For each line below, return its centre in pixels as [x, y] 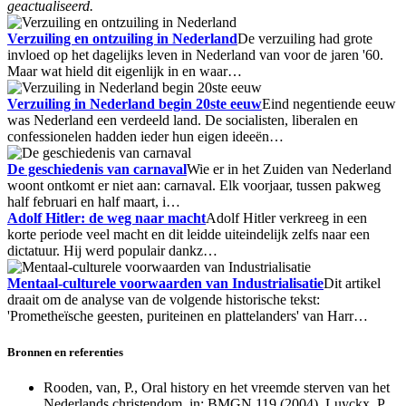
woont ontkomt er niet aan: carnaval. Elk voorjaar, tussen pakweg [194, 186]
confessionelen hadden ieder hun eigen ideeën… [145, 137]
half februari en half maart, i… [94, 202]
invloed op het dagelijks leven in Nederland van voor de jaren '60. [195, 55]
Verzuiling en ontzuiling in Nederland [122, 39]
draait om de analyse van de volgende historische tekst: [164, 300]
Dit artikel [352, 284]
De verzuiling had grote [305, 39]
